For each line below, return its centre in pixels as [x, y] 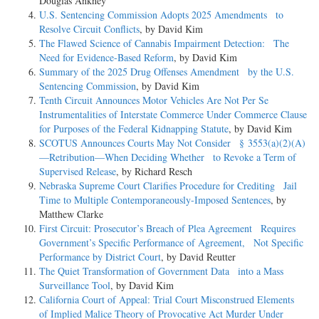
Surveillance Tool [75, 285]
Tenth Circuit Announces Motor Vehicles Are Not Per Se [154, 100]
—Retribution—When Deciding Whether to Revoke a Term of [168, 157]
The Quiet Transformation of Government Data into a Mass [161, 271]
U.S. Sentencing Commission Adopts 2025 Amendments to [161, 14]
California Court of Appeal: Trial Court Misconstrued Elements [171, 299]
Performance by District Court [100, 256]
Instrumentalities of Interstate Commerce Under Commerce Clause [173, 114]
